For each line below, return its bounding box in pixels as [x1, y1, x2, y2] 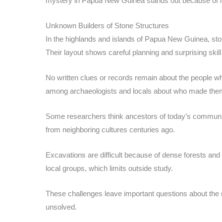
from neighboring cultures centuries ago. [46, 125, 175, 134]
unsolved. [46, 202, 77, 211]
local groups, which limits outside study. [46, 164, 173, 172]
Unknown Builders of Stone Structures [46, 21, 169, 30]
